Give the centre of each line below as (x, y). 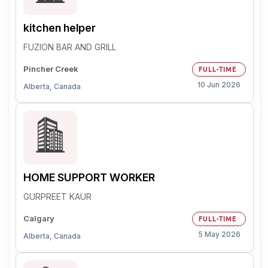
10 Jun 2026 (219, 85)
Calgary (39, 218)
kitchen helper (60, 28)
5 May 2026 (219, 234)
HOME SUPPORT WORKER (89, 177)
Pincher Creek (51, 69)
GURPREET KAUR (57, 197)
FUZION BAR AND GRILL (70, 47)
